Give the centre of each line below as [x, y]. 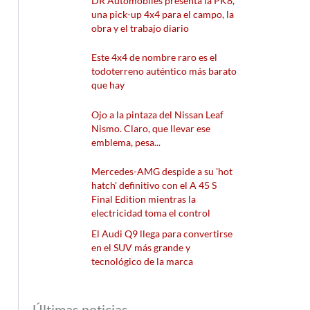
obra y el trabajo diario [140, 28]
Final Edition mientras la [144, 199]
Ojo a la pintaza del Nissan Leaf [158, 114]
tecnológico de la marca [143, 262]
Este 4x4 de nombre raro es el [155, 57]
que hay [108, 85]
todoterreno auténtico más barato [164, 71]
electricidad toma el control [151, 213]
